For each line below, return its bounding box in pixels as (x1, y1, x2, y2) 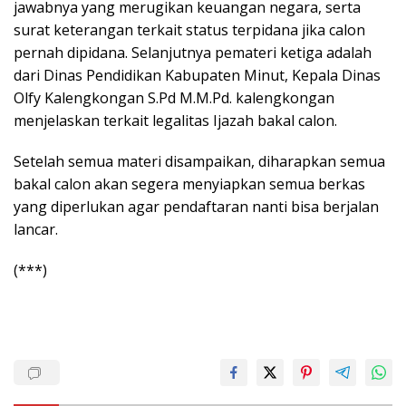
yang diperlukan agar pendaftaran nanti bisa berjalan (14, 197, 379, 217)
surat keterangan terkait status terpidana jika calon (14, 20, 365, 40)
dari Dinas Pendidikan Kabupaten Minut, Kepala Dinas (14, 65, 381, 85)
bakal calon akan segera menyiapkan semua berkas (14, 174, 365, 194)
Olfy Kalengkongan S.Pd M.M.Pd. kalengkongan (14, 88, 334, 108)
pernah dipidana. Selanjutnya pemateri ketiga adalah (14, 43, 372, 63)
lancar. (14, 219, 58, 239)
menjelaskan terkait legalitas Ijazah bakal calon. (14, 111, 337, 130)
